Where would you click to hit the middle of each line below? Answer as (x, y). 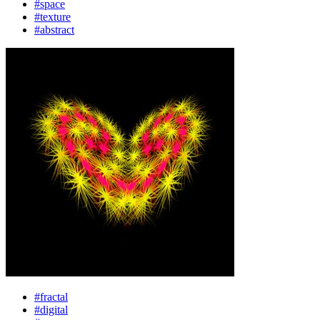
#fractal (51, 297)
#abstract (54, 30)
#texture (52, 17)
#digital (51, 310)
